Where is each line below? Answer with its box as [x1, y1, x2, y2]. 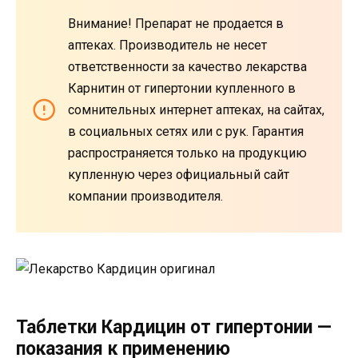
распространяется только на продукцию [68, 145, 307, 161]
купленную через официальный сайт [68, 166, 289, 182]
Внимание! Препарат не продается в [68, 15, 284, 31]
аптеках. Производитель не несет [68, 37, 267, 53]
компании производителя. [68, 188, 223, 204]
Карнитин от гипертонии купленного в [68, 80, 296, 96]
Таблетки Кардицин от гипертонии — [16, 316, 332, 338]
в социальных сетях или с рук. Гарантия [68, 123, 304, 139]
